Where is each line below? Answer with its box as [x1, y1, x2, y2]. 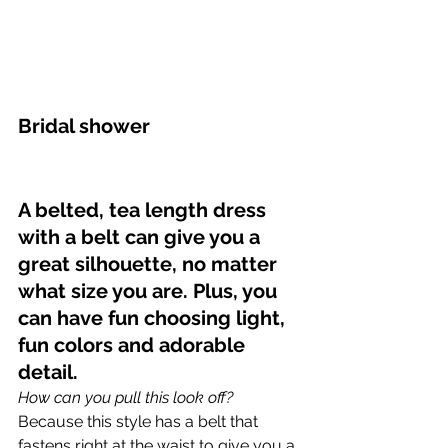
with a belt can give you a [18, 225, 265, 250]
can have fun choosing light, [18, 306, 290, 331]
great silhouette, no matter [18, 252, 282, 277]
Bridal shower [18, 114, 150, 139]
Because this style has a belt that [18, 412, 262, 432]
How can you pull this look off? [18, 388, 233, 408]
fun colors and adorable [18, 333, 250, 358]
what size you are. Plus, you [18, 279, 282, 304]
